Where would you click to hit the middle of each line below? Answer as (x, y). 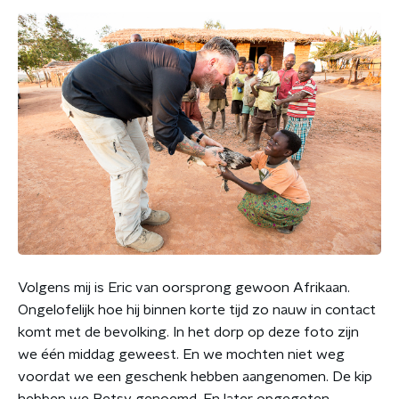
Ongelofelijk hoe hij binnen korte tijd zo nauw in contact (197, 309)
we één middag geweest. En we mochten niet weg (181, 354)
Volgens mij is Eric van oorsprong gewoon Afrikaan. (184, 287)
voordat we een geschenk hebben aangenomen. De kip (195, 376)
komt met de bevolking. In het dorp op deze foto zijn (188, 332)
